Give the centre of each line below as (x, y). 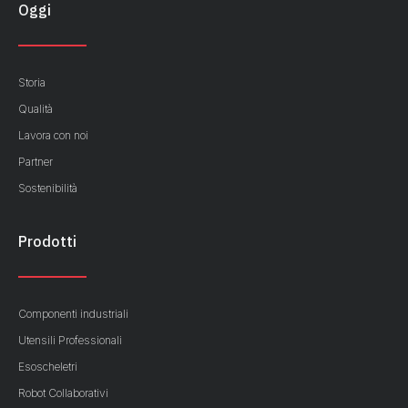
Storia (32, 83)
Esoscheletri (48, 367)
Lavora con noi (53, 136)
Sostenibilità (48, 189)
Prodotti (47, 242)
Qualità (36, 109)
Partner (36, 162)
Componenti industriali (73, 314)
